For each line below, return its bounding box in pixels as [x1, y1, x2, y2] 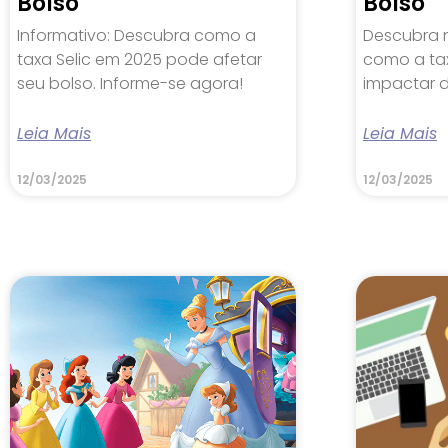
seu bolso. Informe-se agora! [17, 71, 243, 95]
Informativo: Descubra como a [17, 23, 256, 47]
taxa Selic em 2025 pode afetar [17, 47, 262, 71]
